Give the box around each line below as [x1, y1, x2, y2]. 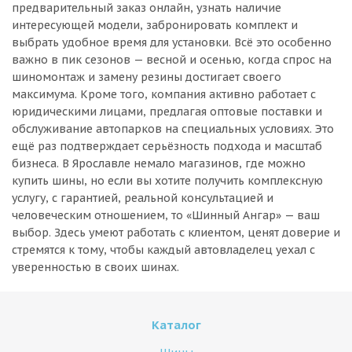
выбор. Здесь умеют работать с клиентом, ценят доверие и [12, 225, 340, 240]
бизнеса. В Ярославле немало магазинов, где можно [12, 156, 306, 170]
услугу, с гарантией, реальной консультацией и [12, 191, 273, 205]
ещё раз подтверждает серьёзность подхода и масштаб [12, 139, 322, 153]
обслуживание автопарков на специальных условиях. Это [12, 122, 334, 136]
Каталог [151, 317, 201, 332]
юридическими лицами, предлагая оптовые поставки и [12, 104, 322, 119]
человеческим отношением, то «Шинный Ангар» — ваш [12, 208, 320, 222]
